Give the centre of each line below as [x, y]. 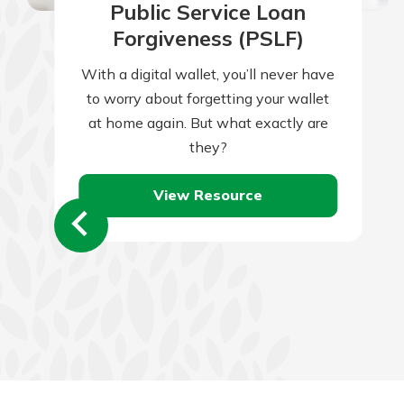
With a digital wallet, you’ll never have [208, 73]
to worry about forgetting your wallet [208, 98]
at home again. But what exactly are [208, 122]
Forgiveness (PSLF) [208, 39]
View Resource [208, 195]
